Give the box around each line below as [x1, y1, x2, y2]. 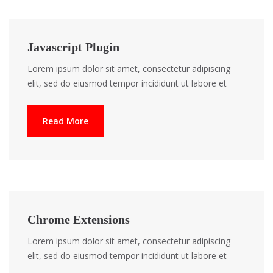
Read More [43, 115, 88, 127]
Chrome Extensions [27, 213, 130, 226]
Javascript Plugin [27, 40, 119, 54]
